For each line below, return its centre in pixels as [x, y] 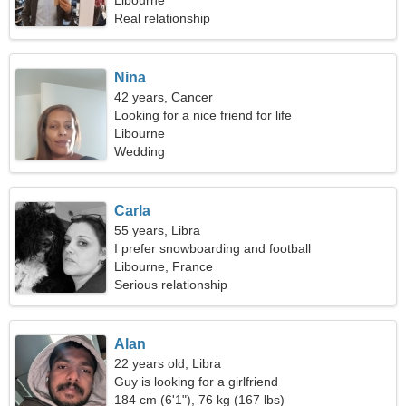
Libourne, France [164, 266]
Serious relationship [171, 285]
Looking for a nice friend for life [203, 115]
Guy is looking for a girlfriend [197, 382]
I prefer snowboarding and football [213, 248]
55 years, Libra [158, 230]
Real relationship [163, 18]
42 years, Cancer [164, 97]
